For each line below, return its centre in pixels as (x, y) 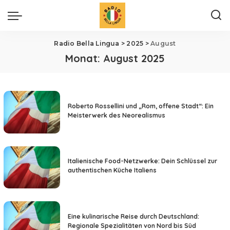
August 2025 (134, 58)
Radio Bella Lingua (87, 43)
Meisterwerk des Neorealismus (117, 115)
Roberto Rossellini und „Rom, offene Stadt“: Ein (141, 106)
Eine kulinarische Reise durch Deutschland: (133, 216)
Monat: (84, 58)
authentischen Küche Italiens (112, 170)
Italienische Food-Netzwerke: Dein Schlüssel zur (142, 161)
